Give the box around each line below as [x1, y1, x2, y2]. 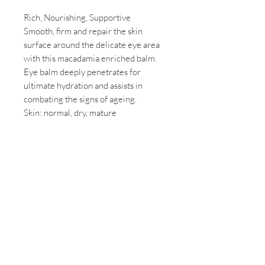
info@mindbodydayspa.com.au [10, 225, 179, 234]
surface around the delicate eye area [24, 39, 160, 51]
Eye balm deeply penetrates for [24, 66, 141, 78]
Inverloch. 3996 [46, 209, 143, 219]
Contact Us [54, 157, 140, 170]
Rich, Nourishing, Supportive [24, 12, 131, 24]
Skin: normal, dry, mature [24, 107, 117, 119]
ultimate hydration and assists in [24, 80, 143, 92]
